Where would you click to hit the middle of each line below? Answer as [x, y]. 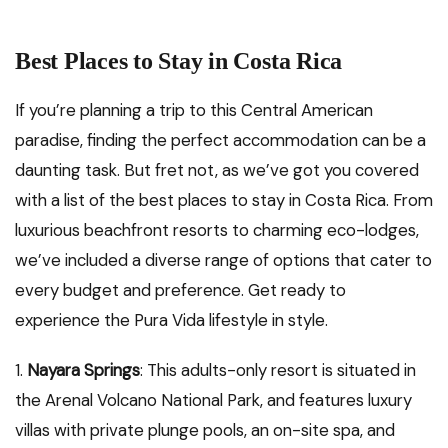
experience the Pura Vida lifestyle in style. [171, 320]
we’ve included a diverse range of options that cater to [223, 260]
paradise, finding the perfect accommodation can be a [220, 140]
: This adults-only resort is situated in [278, 370]
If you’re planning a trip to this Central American [194, 110]
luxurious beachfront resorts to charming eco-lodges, [217, 230]
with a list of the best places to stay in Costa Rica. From [224, 200]
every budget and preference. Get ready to [180, 290]
